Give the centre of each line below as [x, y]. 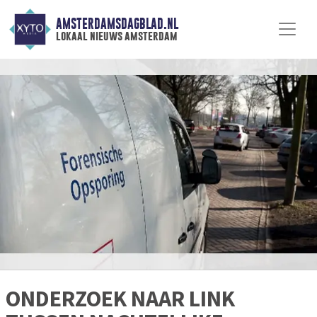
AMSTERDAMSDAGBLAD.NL [117, 24]
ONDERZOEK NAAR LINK [120, 299]
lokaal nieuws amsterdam [116, 36]
